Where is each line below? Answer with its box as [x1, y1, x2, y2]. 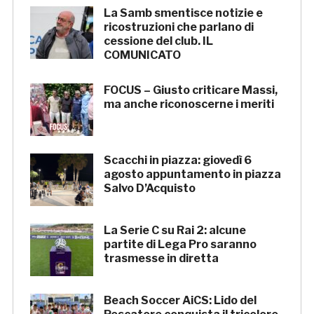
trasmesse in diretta [103, 252, 219, 266]
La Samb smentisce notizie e [103, 6, 263, 20]
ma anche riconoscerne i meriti [103, 97, 274, 111]
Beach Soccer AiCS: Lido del [103, 294, 257, 308]
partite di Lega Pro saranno [103, 238, 257, 252]
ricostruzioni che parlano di [103, 20, 254, 34]
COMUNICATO [103, 48, 181, 62]
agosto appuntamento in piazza [103, 168, 281, 182]
